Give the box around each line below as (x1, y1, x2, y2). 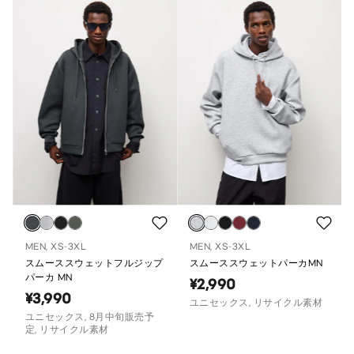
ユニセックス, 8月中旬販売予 (25, 311, 155, 322)
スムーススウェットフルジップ (25, 257, 164, 269)
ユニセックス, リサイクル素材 (190, 296, 323, 308)
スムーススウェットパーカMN (190, 257, 323, 269)
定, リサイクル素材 (25, 323, 109, 335)
